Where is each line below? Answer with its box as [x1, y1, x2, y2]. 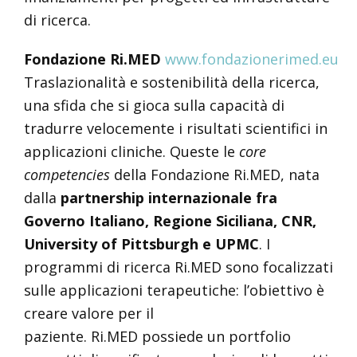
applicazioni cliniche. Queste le [23, 141, 239, 161]
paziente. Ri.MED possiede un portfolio [23, 326, 291, 346]
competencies [23, 164, 110, 184]
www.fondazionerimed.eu [164, 49, 339, 69]
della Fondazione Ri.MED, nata [109, 164, 320, 184]
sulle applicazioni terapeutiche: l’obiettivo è [23, 280, 324, 300]
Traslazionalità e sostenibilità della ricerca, [23, 72, 320, 92]
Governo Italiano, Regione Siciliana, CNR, [23, 210, 316, 230]
